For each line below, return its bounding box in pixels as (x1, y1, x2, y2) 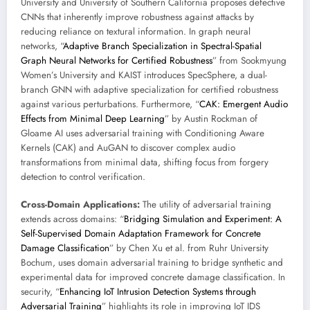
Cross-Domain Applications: (21, 198, 140, 212)
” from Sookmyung (212, 54, 286, 68)
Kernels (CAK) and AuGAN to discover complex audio (21, 141, 235, 155)
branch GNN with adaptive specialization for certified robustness (21, 83, 278, 97)
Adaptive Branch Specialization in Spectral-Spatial (63, 39, 262, 53)
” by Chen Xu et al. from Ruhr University (109, 241, 268, 255)
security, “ (21, 285, 60, 299)
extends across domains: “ (21, 212, 124, 226)
